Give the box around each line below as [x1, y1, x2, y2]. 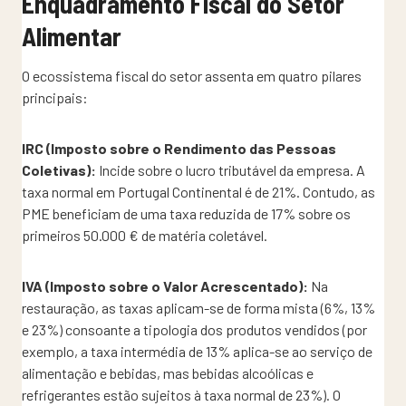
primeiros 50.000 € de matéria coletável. [22, 226, 267, 244]
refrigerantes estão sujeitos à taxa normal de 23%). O [22, 385, 341, 403]
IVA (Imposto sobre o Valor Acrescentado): [22, 276, 308, 295]
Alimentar [22, 20, 121, 52]
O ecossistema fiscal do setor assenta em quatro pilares [22, 66, 362, 84]
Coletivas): [22, 160, 96, 179]
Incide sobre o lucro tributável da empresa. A [96, 160, 365, 179]
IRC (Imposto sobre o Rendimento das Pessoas [22, 139, 336, 157]
